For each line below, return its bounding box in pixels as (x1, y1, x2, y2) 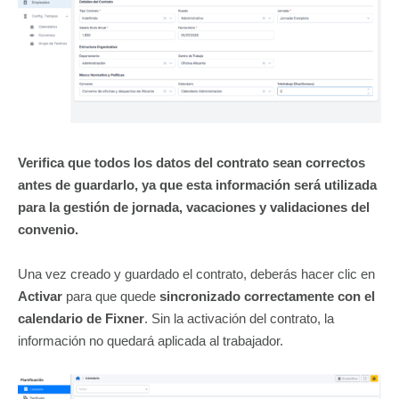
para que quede (62, 289, 159, 305)
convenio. (18, 222, 78, 238)
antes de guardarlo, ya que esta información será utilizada (18, 177, 377, 193)
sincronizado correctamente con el (159, 289, 375, 305)
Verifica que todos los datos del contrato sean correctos (18, 155, 365, 171)
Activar (18, 289, 62, 305)
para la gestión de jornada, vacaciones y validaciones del (18, 199, 370, 216)
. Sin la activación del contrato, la (144, 311, 334, 327)
